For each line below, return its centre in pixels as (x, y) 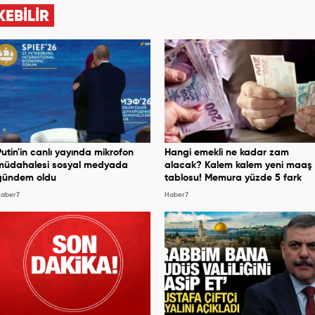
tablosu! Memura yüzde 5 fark (233, 178)
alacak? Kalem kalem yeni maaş (238, 165)
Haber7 (176, 194)
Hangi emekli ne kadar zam (227, 152)
